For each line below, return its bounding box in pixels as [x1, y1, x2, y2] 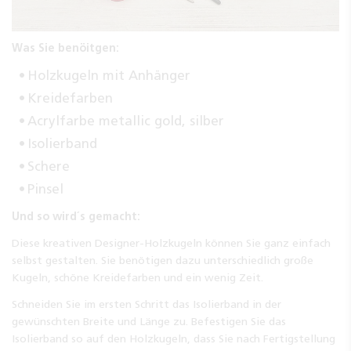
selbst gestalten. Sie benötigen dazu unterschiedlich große [12, 254, 313, 267]
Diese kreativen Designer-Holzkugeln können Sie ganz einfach [12, 237, 331, 250]
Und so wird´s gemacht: [12, 210, 140, 223]
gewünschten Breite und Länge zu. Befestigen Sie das [12, 315, 286, 328]
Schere [27, 158, 70, 175]
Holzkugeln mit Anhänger [27, 67, 190, 84]
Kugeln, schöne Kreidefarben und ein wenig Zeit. [12, 271, 266, 284]
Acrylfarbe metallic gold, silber [27, 113, 224, 129]
